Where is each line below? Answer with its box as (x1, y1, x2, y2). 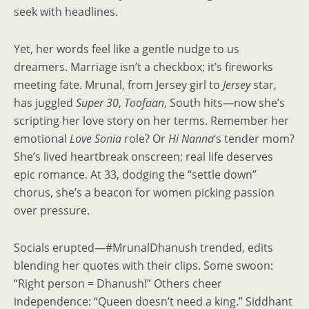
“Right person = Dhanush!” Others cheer (14, 276, 222, 291)
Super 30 (76, 95, 119, 110)
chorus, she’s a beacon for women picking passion (14, 185, 275, 200)
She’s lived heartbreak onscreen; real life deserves (14, 149, 273, 164)
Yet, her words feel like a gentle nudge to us (14, 41, 239, 57)
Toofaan (124, 95, 164, 110)
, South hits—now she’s (164, 95, 285, 110)
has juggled (14, 95, 76, 110)
